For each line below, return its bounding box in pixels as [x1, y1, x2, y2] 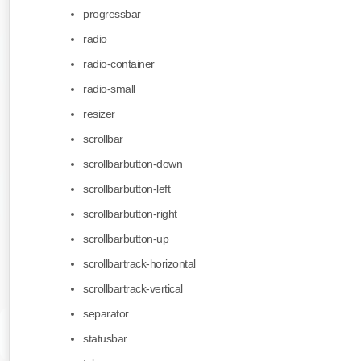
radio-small [83, 82, 135, 96]
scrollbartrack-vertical [83, 282, 183, 296]
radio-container [83, 57, 155, 71]
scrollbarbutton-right [83, 207, 177, 221]
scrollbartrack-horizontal [83, 257, 196, 271]
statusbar [83, 332, 127, 346]
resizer [83, 107, 115, 121]
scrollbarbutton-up [83, 232, 168, 246]
